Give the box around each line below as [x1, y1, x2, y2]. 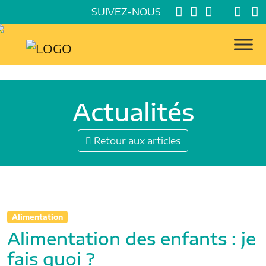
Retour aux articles [91, 134, 180, 147]
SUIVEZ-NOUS [91, 6, 161, 18]
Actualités [72, 96, 194, 126]
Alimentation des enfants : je [7, 227, 256, 249]
